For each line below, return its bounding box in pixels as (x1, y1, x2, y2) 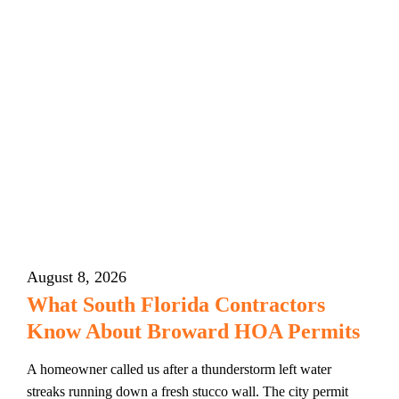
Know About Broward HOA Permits (27, 320, 360, 343)
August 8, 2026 (27, 268, 126, 286)
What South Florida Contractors (27, 293, 325, 316)
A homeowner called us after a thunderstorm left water (27, 362, 331, 377)
